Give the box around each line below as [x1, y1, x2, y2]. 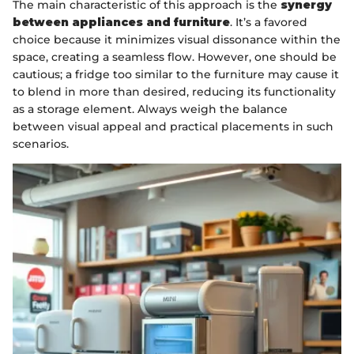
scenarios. [13, 136, 69, 151]
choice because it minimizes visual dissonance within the [13, 32, 341, 47]
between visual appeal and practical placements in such [13, 119, 333, 134]
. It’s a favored [230, 14, 307, 29]
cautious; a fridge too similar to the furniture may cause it [13, 66, 339, 81]
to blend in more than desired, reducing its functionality [13, 84, 336, 99]
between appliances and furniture [13, 14, 230, 29]
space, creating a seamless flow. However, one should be [13, 49, 337, 64]
